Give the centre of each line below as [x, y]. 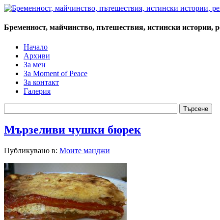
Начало [36, 47]
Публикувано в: [32, 151]
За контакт [41, 82]
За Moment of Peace [55, 73]
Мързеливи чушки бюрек [72, 130]
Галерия [37, 91]
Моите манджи [85, 151]
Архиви [37, 55]
